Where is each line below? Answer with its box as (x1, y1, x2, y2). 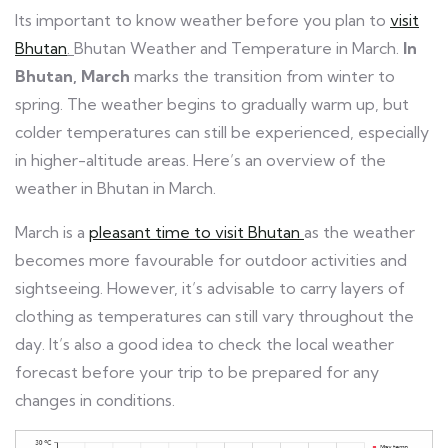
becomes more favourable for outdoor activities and (15, 249, 407, 270)
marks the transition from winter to (130, 65, 395, 86)
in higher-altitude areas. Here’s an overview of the (15, 149, 386, 170)
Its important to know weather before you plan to (15, 9, 390, 30)
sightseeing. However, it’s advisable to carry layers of (15, 277, 405, 298)
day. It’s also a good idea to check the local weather (15, 333, 394, 354)
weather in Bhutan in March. (15, 177, 216, 198)
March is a (15, 221, 89, 242)
